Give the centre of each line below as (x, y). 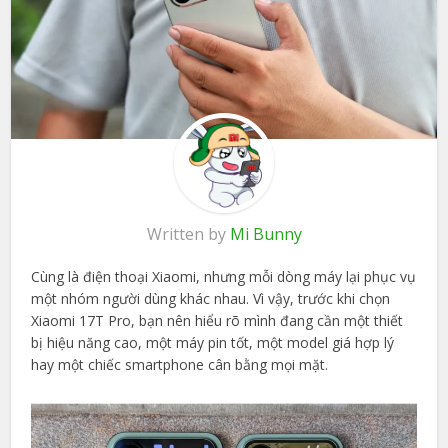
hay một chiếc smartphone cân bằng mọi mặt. (180, 365)
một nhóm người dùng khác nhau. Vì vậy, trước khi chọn (211, 299)
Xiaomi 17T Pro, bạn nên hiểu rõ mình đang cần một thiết (217, 321)
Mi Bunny (265, 234)
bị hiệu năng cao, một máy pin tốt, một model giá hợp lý (213, 343)
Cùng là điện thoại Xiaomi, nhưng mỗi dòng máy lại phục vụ (224, 277)
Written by (188, 234)
